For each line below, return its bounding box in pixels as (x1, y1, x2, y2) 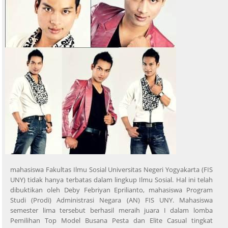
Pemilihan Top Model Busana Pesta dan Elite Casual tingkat (10, 215, 213, 225)
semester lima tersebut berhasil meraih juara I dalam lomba (10, 205, 213, 215)
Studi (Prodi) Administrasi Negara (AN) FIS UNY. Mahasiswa (10, 195, 213, 205)
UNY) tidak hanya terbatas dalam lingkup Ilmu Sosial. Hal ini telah (10, 175, 213, 184)
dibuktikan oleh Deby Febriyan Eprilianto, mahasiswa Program (10, 185, 213, 194)
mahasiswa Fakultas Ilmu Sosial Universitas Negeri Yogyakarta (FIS (10, 164, 213, 174)
